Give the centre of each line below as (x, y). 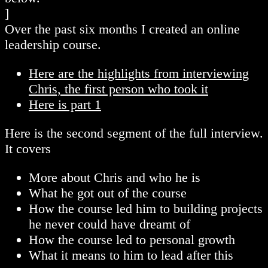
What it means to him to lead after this (131, 255)
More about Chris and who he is (115, 178)
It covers (28, 149)
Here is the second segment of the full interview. (134, 133)
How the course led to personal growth (132, 240)
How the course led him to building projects (146, 209)
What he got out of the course (108, 193)
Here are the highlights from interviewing (139, 74)
